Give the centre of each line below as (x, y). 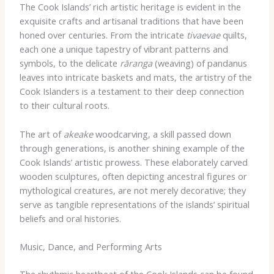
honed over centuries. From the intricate (103, 35)
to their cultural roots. (64, 106)
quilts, (233, 35)
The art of (41, 134)
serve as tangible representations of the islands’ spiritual (134, 204)
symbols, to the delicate (69, 63)
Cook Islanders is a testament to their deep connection (131, 91)
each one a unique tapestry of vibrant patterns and (124, 49)
